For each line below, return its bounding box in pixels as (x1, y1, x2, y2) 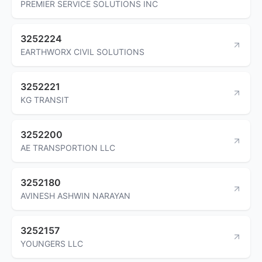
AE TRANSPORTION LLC (20, 142, 115, 153)
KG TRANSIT (20, 94, 69, 105)
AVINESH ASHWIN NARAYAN (20, 190, 130, 201)
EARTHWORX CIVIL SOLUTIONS (20, 46, 144, 57)
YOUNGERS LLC (20, 238, 83, 249)
